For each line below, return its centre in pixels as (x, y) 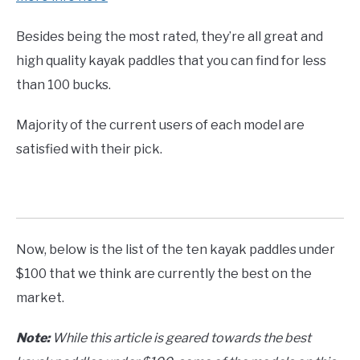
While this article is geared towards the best (180, 338)
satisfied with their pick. (89, 149)
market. (40, 298)
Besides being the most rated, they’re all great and (170, 37)
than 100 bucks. (63, 85)
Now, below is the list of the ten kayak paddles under (176, 250)
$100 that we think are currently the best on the (164, 274)
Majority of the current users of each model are (160, 125)
